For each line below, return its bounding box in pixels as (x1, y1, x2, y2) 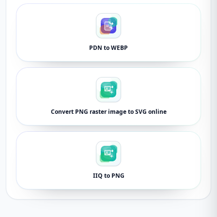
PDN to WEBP (89, 44, 128, 52)
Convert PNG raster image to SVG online (50, 108, 167, 116)
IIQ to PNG (93, 171, 124, 180)
